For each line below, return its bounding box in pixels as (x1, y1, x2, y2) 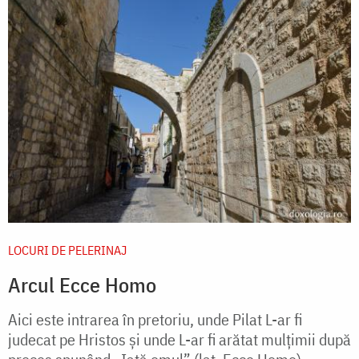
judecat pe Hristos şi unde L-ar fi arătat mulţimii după (8, 328, 351, 350)
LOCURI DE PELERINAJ (8, 241, 127, 258)
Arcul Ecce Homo (8, 270, 156, 298)
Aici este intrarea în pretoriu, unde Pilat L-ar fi (8, 308, 302, 330)
